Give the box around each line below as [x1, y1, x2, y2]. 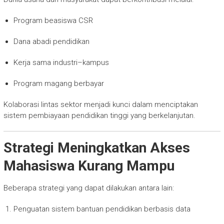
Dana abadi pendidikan [13, 37, 89, 46]
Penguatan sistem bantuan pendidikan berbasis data [13, 204, 190, 214]
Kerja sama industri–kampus [13, 58, 109, 67]
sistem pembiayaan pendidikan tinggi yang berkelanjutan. [3, 111, 195, 120]
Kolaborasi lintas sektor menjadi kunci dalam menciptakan [3, 100, 198, 109]
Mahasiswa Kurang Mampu [3, 157, 174, 174]
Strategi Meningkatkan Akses [3, 139, 190, 156]
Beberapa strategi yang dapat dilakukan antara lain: [3, 183, 174, 193]
